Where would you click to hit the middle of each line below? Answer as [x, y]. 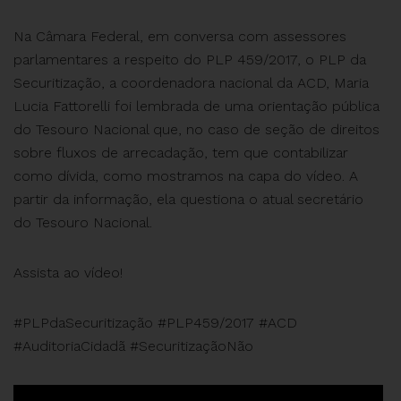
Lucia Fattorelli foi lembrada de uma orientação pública [196, 106]
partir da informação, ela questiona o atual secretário [188, 199]
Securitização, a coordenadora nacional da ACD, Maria [191, 83]
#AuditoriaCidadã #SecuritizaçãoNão [133, 346]
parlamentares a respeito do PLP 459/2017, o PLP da [190, 60]
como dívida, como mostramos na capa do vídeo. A [186, 176]
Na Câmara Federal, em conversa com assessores [180, 36]
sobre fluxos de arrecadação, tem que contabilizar [181, 153]
